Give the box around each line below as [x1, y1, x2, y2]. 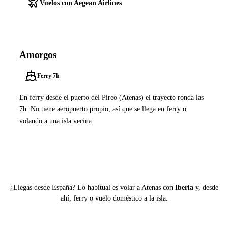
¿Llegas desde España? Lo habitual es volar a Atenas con [10, 184, 175, 192]
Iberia [175, 184, 193, 192]
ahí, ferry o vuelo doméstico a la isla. [60, 194, 168, 203]
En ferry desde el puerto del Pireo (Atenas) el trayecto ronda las [19, 93, 204, 102]
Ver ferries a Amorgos [40, 144, 107, 152]
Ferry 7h [37, 72, 60, 80]
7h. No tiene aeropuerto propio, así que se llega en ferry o [19, 105, 187, 113]
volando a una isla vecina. [19, 117, 94, 125]
